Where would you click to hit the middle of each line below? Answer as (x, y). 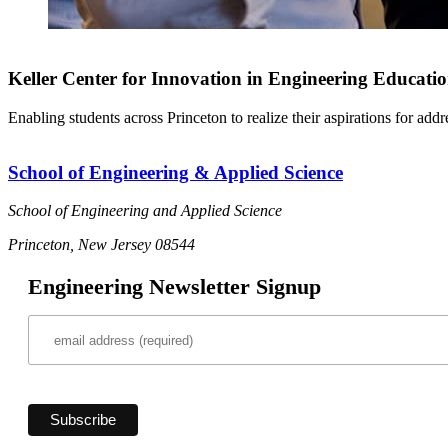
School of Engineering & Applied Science (175, 172)
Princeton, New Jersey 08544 (101, 245)
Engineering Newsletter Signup (174, 287)
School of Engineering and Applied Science (145, 211)
